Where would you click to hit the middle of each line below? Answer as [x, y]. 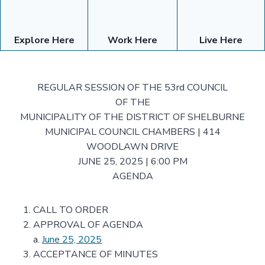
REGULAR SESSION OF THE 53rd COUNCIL [132, 88]
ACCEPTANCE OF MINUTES [96, 254]
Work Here [132, 40]
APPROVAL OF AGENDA [88, 225]
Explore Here [44, 40]
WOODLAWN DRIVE [132, 147]
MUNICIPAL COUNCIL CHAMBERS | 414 [132, 132]
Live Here [221, 40]
